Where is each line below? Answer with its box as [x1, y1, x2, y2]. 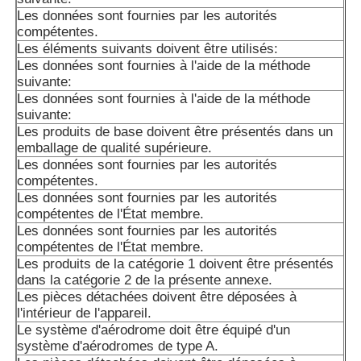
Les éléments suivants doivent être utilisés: [17, 41, 279, 57]
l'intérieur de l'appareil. [17, 305, 152, 322]
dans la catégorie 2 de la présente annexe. [17, 272, 273, 288]
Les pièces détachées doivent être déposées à [17, 289, 297, 305]
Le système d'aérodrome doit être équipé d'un [17, 322, 291, 338]
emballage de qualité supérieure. [17, 140, 213, 156]
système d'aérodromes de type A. [17, 338, 219, 355]
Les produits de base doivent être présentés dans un [17, 124, 334, 140]
